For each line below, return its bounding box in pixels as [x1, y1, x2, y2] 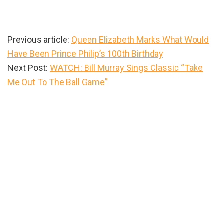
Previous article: [7, 34, 71, 44]
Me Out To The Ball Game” [7, 76, 108, 87]
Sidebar [7, 106, 58, 125]
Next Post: [7, 62, 50, 73]
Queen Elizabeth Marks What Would [71, 34, 209, 44]
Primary [7, 90, 57, 109]
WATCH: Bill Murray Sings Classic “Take [50, 62, 203, 73]
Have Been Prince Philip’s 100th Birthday [7, 48, 163, 59]
